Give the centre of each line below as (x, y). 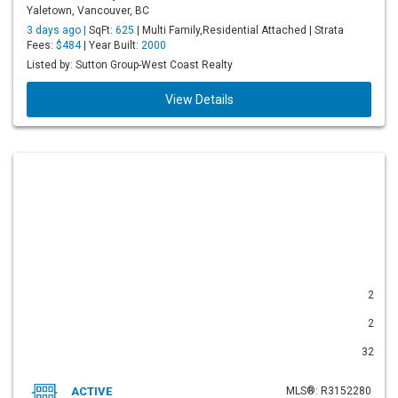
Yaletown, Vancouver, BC (88, 11)
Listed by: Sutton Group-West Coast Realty (130, 65)
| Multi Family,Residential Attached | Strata (239, 30)
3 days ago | (58, 30)
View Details (199, 99)
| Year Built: (111, 45)
